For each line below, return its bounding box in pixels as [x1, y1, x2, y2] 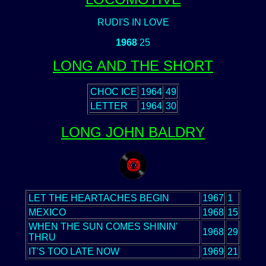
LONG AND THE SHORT [53, 58, 213, 74]
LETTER [90, 101, 128, 111]
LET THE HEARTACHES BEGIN [28, 193, 169, 203]
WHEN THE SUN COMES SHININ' [28, 221, 178, 232]
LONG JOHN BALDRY [61, 124, 205, 140]
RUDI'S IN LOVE [97, 17, 169, 27]
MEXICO [28, 207, 66, 217]
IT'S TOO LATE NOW [28, 246, 119, 256]
